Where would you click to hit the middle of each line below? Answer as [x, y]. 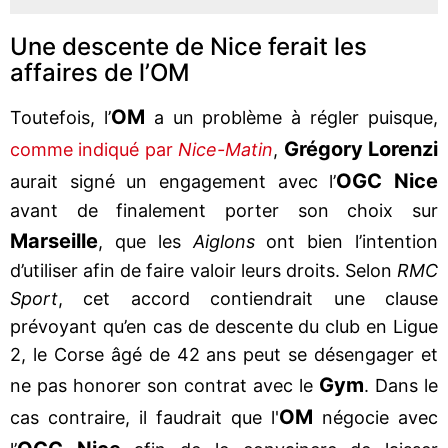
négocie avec [375, 417]
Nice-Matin [223, 149]
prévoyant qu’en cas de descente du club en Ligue [224, 326]
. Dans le [401, 385]
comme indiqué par [91, 149]
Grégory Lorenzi [361, 148]
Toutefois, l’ [60, 117]
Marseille [54, 240]
